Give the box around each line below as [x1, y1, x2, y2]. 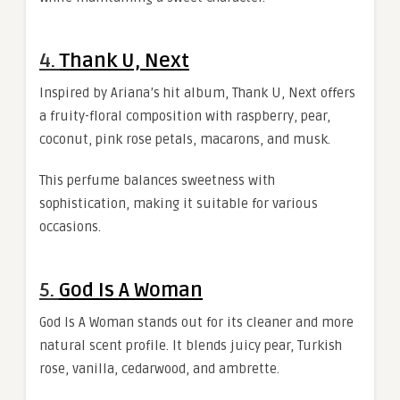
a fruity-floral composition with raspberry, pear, [39, 108, 330, 124]
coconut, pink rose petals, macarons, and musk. [39, 131, 330, 147]
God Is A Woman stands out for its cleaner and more [39, 314, 354, 330]
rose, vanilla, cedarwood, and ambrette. [39, 361, 279, 377]
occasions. [39, 219, 101, 235]
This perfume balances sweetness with [39, 172, 275, 188]
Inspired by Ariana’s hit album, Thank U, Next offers [39, 85, 355, 101]
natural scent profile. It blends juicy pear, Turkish [39, 337, 342, 354]
